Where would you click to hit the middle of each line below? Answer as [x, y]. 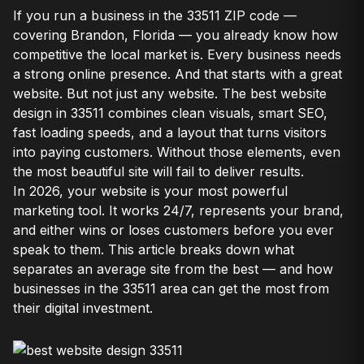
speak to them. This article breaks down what [154, 249]
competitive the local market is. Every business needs [177, 54]
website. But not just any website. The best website [170, 93]
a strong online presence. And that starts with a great [178, 74]
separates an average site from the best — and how [173, 269]
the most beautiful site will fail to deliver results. [158, 171]
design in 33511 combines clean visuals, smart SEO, [170, 113]
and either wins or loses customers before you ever [173, 230]
